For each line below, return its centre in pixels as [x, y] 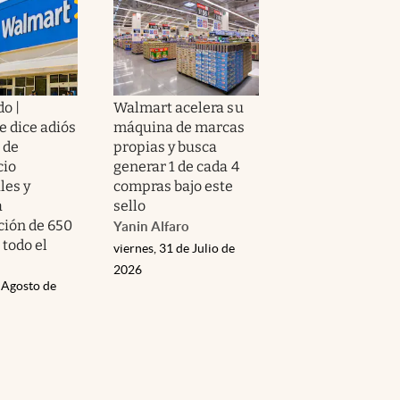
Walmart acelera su [179, 107]
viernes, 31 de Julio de [174, 248]
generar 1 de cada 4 [176, 166]
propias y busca [166, 146]
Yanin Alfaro [151, 226]
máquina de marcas [179, 127]
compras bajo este [174, 186]
